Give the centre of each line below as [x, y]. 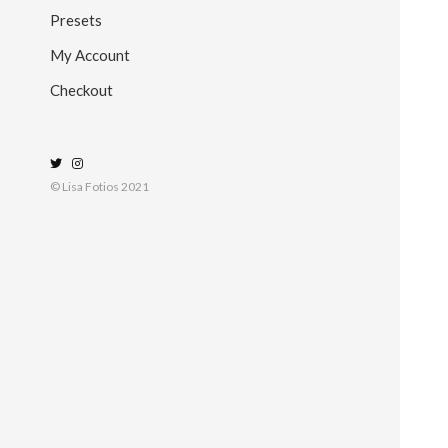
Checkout [81, 89]
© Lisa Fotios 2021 [99, 186]
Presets [76, 19]
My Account [90, 54]
